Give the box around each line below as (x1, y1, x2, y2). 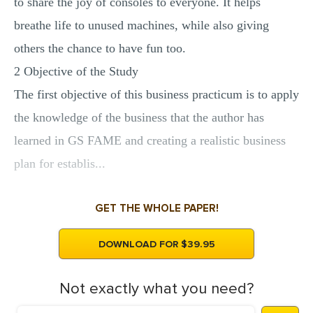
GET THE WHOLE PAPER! (94, 202, 219, 214)
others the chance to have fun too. (14, 41, 186, 55)
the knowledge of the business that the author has (14, 110, 264, 124)
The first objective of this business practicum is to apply (14, 87, 299, 101)
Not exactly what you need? (59, 279, 254, 298)
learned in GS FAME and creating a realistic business (14, 133, 286, 147)
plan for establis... (14, 156, 105, 170)
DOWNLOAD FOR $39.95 (98, 238, 215, 250)
